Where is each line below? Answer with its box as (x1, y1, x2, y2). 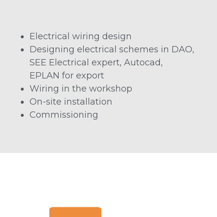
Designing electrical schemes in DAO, (30, 44, 195, 55)
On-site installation (30, 96, 113, 108)
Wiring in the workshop (30, 83, 133, 94)
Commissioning (30, 109, 99, 121)
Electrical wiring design (30, 31, 132, 42)
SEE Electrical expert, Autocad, (30, 57, 163, 68)
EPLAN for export (30, 70, 105, 81)
